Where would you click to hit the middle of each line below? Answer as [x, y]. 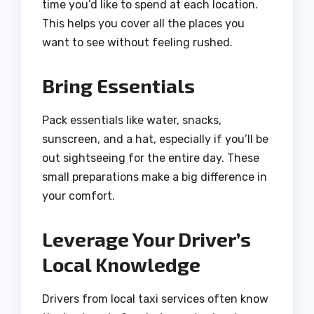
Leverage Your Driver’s [146, 239]
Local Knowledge [121, 265]
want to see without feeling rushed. [137, 43]
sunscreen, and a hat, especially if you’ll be [155, 139]
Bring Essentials [118, 86]
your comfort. [78, 196]
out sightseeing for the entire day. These [151, 158]
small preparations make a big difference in [155, 177]
